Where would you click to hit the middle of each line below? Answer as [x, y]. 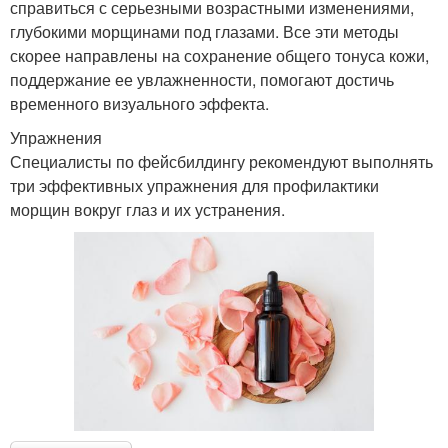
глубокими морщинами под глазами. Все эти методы [204, 31]
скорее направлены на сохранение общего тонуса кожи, [219, 55]
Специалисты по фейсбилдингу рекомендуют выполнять [221, 161]
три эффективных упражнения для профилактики [194, 185]
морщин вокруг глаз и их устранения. [147, 209]
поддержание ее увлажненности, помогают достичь [202, 79]
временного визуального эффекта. [139, 103]
